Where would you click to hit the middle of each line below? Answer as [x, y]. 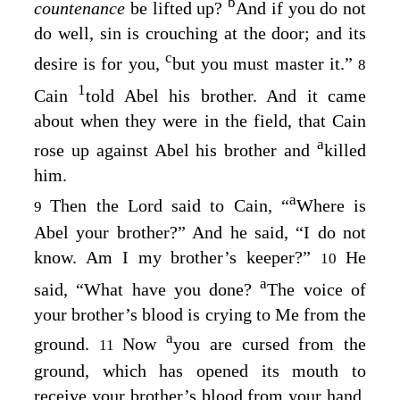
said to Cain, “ [225, 206]
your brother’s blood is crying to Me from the [200, 314]
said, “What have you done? [147, 289]
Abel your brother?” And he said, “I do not [200, 233]
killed [345, 150]
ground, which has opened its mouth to [200, 371]
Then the [89, 206]
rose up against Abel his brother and [175, 150]
